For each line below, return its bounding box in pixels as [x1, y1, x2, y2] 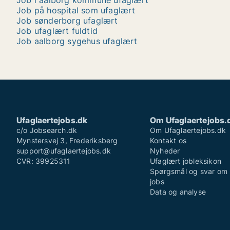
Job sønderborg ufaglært [16, 15, 118, 26]
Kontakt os [150, 136, 186, 145]
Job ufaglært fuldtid [16, 26, 98, 36]
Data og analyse [150, 187, 206, 196]
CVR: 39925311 [16, 157, 71, 165]
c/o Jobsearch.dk [16, 126, 78, 135]
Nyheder [150, 146, 180, 155]
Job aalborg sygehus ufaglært [16, 36, 138, 46]
